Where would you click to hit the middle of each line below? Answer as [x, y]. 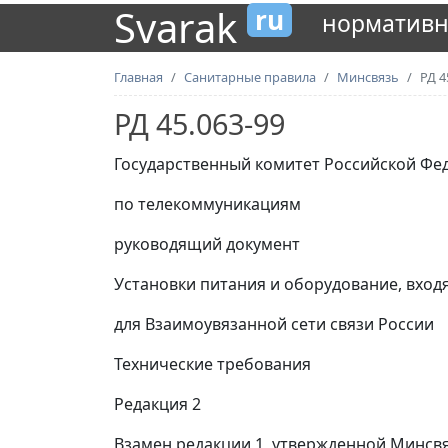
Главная [138, 77]
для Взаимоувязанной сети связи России [274, 324]
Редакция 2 [157, 404]
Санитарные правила [250, 77]
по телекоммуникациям [207, 204]
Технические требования [212, 364]
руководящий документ [207, 244]
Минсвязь [368, 77]
